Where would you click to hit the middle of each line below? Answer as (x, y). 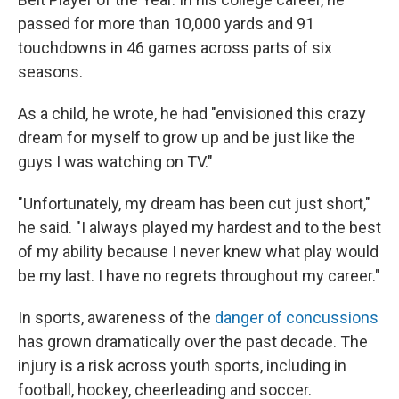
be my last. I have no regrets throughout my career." (199, 276)
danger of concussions (297, 318)
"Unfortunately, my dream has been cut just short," (194, 204)
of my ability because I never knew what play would (198, 252)
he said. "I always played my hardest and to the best (199, 228)
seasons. (50, 72)
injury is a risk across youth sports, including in (182, 366)
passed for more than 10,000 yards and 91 (166, 24)
